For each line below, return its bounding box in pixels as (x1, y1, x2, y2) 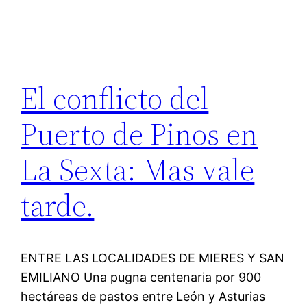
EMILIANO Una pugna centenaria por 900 (21, 269, 262, 284)
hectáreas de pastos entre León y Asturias (21, 288, 266, 304)
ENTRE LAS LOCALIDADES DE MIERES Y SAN (21, 250, 285, 265)
